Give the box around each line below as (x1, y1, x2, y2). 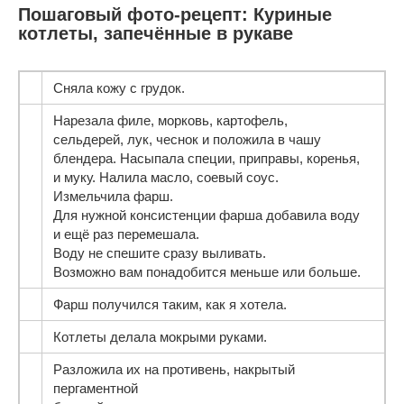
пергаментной (53, 380, 138, 396)
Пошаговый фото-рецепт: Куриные (18, 4, 332, 24)
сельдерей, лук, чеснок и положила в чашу (53, 131, 321, 147)
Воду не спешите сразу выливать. (53, 244, 266, 261)
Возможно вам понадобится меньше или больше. (53, 263, 361, 280)
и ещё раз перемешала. (53, 225, 199, 242)
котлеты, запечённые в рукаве (18, 23, 293, 43)
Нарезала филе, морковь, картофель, (53, 112, 288, 128)
